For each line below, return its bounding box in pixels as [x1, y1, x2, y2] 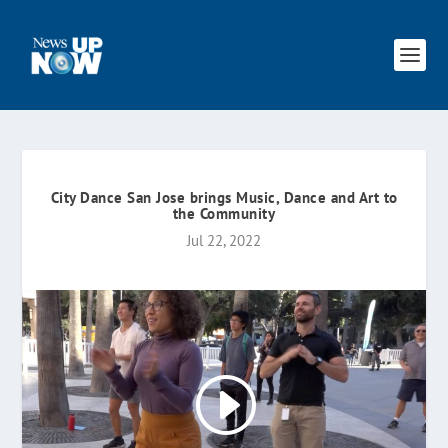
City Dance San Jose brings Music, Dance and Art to [50, 188, 398, 207]
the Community [172, 204, 276, 223]
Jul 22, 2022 [187, 231, 261, 250]
